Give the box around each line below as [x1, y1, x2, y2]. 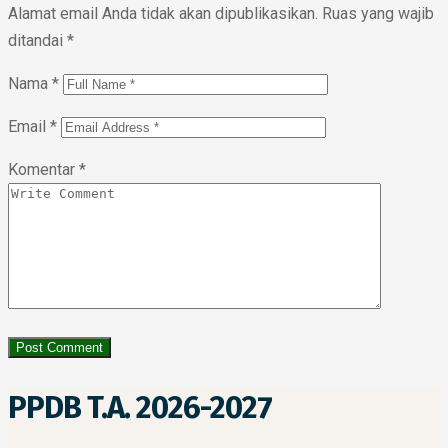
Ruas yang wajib [322, 4, 434, 24]
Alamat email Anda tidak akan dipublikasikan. [8, 4, 318, 24]
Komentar [8, 160, 79, 180]
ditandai [8, 31, 67, 51]
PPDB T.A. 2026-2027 [8, 389, 272, 427]
